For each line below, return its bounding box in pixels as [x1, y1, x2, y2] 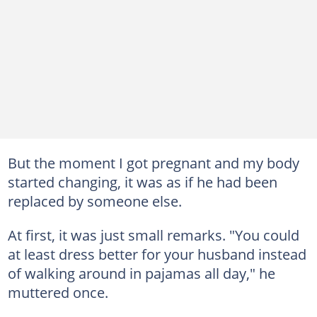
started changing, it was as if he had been [7, 171, 277, 192]
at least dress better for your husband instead [7, 243, 306, 264]
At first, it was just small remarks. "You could [7, 224, 299, 245]
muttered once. [7, 282, 108, 302]
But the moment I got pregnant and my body [7, 152, 299, 173]
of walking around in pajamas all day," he [7, 263, 275, 283]
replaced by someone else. [7, 190, 182, 211]
